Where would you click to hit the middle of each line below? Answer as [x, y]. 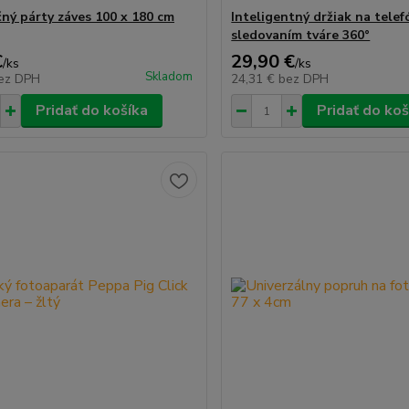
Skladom [169, 77]
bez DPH [304, 79]
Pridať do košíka [91, 110]
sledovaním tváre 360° [301, 35]
